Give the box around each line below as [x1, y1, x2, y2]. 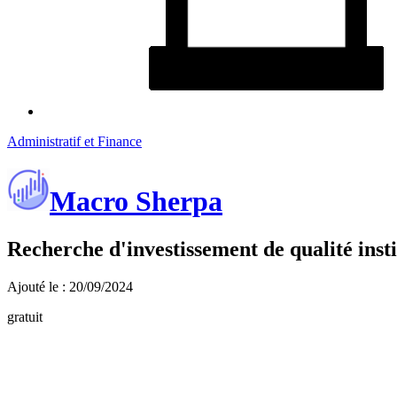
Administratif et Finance [7, 134, 142, 149]
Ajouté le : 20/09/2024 [7, 278, 133, 294]
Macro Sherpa [50, 185, 222, 218]
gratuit [7, 308, 43, 324]
